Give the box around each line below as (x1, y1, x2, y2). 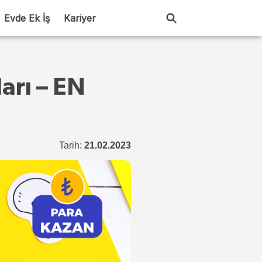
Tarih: (59, 140, 84, 150)
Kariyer (64, 12, 96, 24)
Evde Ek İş (4, 12, 50, 24)
